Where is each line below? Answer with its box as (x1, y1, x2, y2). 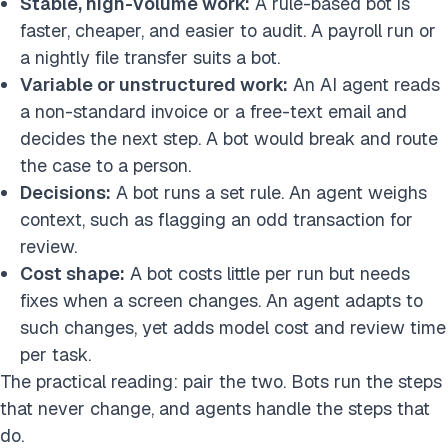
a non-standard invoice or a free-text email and (20, 100, 407, 124)
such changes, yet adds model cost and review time (20, 316, 446, 340)
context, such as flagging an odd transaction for (20, 208, 413, 232)
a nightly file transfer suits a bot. (20, 46, 280, 70)
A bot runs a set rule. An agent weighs (111, 181, 427, 205)
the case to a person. (20, 154, 191, 178)
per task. (20, 343, 91, 367)
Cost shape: (20, 262, 125, 286)
